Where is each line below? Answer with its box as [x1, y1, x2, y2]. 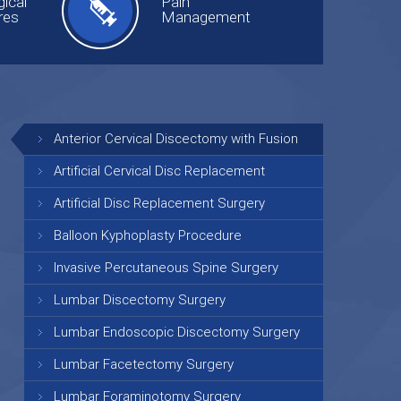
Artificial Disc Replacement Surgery [54, 195, 266, 211]
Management [160, 8, 251, 26]
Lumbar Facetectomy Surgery [54, 356, 235, 372]
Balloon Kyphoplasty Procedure [54, 227, 243, 243]
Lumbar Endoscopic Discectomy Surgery [54, 324, 301, 340]
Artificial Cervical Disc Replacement [54, 163, 266, 179]
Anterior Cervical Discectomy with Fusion [54, 131, 299, 147]
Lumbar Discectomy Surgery [54, 292, 226, 308]
